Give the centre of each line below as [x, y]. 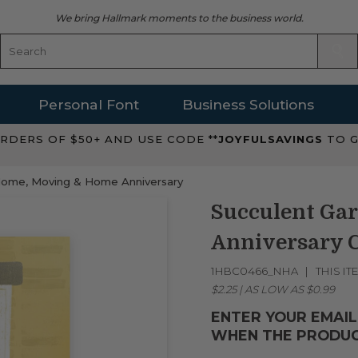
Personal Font [89, 104]
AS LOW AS [274, 290]
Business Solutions [248, 104]
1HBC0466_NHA [254, 270]
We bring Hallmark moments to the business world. [179, 18]
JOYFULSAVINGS [272, 139]
